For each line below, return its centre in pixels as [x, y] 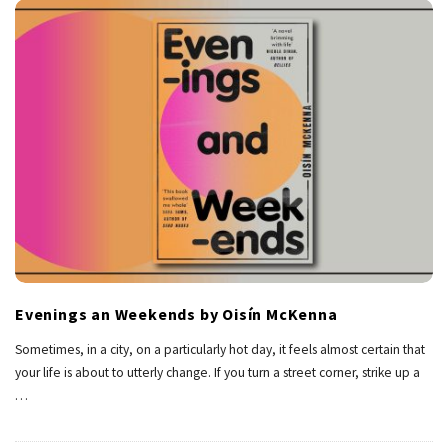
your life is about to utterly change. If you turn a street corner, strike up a [217, 373]
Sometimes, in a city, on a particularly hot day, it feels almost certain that [220, 350]
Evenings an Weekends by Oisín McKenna [176, 314]
